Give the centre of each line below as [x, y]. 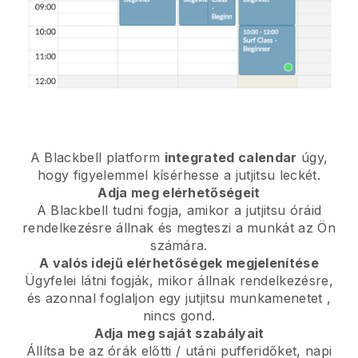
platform [133, 157]
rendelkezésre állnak [88, 227]
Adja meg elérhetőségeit [179, 192]
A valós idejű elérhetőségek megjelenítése [179, 263]
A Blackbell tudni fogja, [111, 210]
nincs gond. [179, 315]
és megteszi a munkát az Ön [245, 227]
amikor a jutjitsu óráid [254, 210]
